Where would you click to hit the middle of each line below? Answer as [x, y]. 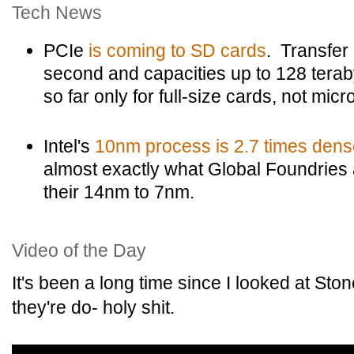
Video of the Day [79, 250]
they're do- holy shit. [93, 307]
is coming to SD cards [177, 51]
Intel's [69, 146]
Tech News [57, 13]
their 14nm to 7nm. [119, 192]
